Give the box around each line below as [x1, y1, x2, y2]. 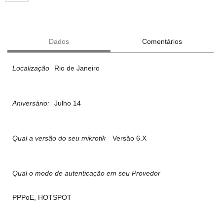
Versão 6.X [112, 134, 147, 143]
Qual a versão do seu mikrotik [12, 134, 106, 143]
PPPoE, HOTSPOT [12, 193, 72, 202]
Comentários [142, 37, 182, 46]
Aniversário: [12, 99, 49, 108]
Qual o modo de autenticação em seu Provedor [12, 169, 160, 178]
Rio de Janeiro [54, 64, 100, 73]
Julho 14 [54, 99, 81, 108]
